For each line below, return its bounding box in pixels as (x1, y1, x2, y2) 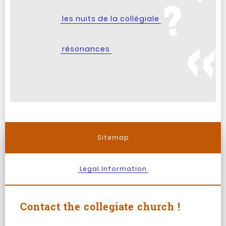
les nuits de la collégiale (62, 14, 159, 24)
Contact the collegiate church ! (20, 200, 181, 213)
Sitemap (97, 133, 129, 142)
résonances (62, 44, 110, 54)
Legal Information (79, 164, 147, 173)
